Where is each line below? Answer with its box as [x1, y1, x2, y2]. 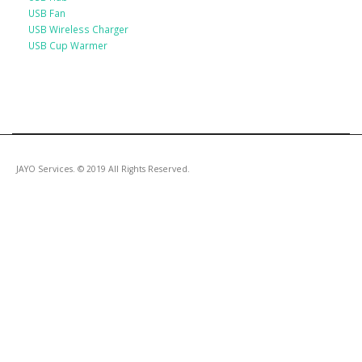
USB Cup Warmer [28, 39, 107, 53]
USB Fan [28, 6, 65, 20]
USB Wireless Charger [28, 23, 128, 36]
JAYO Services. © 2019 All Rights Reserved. [16, 162, 190, 175]
